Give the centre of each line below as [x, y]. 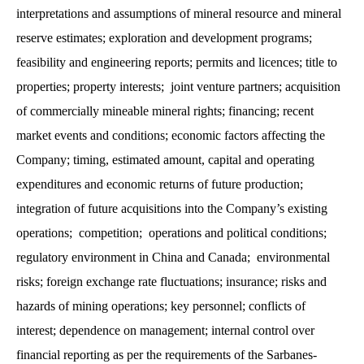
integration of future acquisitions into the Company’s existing [172, 208]
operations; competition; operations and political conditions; [171, 232]
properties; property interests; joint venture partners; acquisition [178, 86]
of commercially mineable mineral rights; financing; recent [165, 110]
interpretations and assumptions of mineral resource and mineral [179, 13]
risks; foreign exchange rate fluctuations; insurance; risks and [171, 281]
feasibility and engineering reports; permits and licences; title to [177, 62]
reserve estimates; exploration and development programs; [164, 37]
